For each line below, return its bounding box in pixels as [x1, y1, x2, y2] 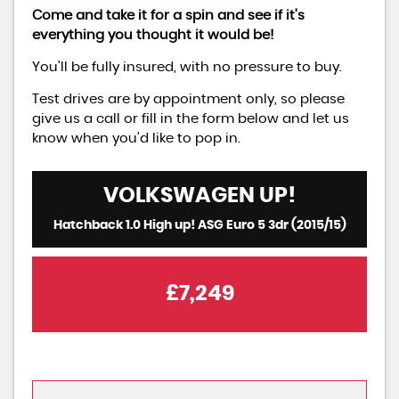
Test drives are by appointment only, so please [32, 93, 345, 106]
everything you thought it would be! [32, 28, 273, 42]
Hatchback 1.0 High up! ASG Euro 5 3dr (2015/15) [53, 219, 346, 232]
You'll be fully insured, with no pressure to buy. [32, 61, 342, 74]
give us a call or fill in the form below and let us [32, 112, 349, 126]
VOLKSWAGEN [103, 185, 255, 207]
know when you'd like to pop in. [32, 132, 240, 145]
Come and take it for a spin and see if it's [32, 9, 305, 22]
